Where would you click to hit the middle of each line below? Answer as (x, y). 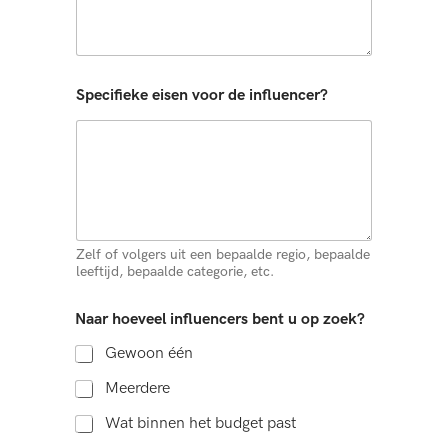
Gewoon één (149, 353)
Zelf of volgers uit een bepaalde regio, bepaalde (223, 254)
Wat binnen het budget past (200, 423)
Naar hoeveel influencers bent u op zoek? (220, 319)
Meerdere (137, 388)
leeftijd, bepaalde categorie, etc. (175, 271)
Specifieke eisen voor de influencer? (202, 96)
